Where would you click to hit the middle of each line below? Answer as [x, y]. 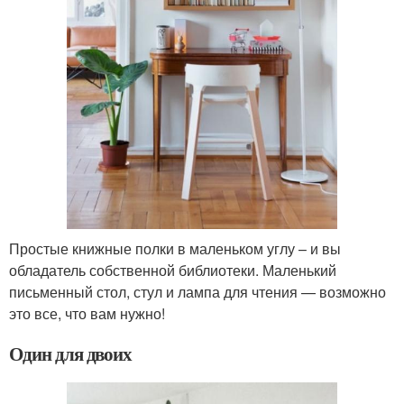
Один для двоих [71, 353]
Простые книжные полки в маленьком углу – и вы [175, 248]
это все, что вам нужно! [87, 313]
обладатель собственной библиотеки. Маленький [173, 270]
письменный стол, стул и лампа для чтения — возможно [197, 291]
